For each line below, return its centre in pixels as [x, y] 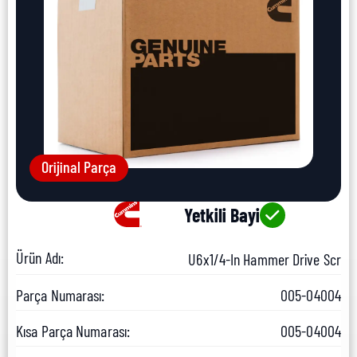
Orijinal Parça [79, 167]
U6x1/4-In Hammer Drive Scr [265, 259]
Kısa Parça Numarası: [73, 331]
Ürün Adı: [40, 258]
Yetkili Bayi [222, 215]
